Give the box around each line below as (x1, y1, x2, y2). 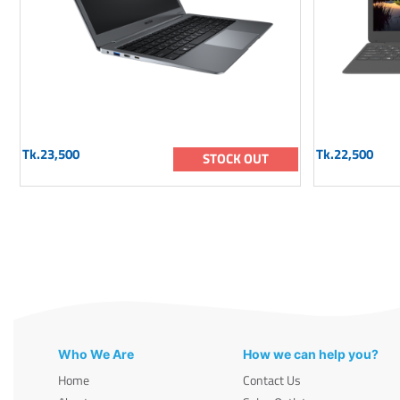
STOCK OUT (202, 148, 269, 170)
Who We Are (58, 346, 134, 362)
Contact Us (243, 371, 302, 390)
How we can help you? (243, 346, 379, 362)
